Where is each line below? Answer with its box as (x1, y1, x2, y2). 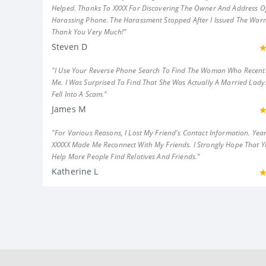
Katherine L (52, 166, 99, 177)
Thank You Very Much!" (52, 27, 126, 37)
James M (52, 103, 86, 115)
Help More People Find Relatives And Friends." (52, 151, 201, 161)
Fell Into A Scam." (52, 89, 107, 99)
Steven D (52, 41, 88, 52)
